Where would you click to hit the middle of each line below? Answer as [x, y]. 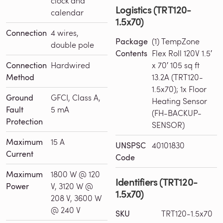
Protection [24, 121]
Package [132, 41]
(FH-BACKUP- [177, 112]
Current [20, 154]
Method [20, 77]
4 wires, [65, 32]
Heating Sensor [179, 101]
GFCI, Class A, [76, 97]
